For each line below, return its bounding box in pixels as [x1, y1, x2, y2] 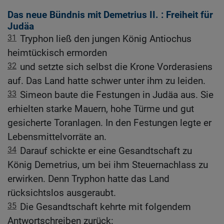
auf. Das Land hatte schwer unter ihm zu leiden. [7, 74, 205, 86]
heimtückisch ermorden [7, 46, 107, 58]
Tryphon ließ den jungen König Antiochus [20, 32, 191, 44]
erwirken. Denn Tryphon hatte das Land [7, 172, 169, 184]
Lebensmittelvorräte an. [7, 130, 106, 142]
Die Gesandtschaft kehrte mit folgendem [20, 200, 191, 212]
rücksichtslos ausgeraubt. [7, 186, 116, 198]
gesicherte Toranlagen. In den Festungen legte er [7, 116, 211, 128]
